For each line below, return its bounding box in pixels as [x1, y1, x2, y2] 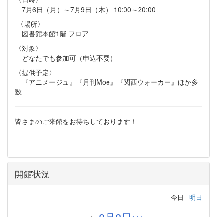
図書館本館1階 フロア [15, 29, 89, 39]
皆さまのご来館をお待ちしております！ [15, 116, 137, 126]
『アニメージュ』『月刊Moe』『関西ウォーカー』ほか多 [15, 77, 198, 87]
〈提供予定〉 [15, 67, 56, 77]
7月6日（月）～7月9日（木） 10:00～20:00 [15, 4, 155, 15]
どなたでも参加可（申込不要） [15, 53, 117, 63]
